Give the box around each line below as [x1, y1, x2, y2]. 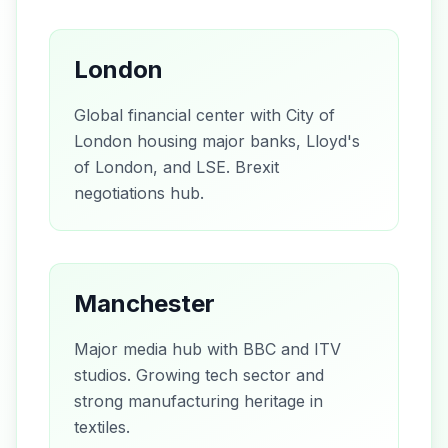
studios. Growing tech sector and [74, 364, 324, 385]
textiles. [74, 416, 130, 437]
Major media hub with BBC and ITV [74, 338, 341, 359]
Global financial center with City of [74, 104, 335, 125]
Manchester [74, 288, 215, 318]
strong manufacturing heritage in [74, 390, 323, 411]
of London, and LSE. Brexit [74, 156, 279, 177]
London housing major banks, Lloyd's [74, 130, 360, 151]
